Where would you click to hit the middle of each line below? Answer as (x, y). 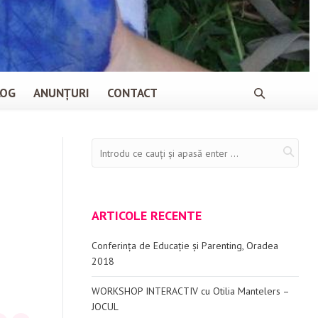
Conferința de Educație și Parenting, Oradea (185, 246)
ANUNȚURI (61, 93)
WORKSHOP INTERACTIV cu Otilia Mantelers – (190, 291)
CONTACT (132, 93)
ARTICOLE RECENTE (146, 215)
